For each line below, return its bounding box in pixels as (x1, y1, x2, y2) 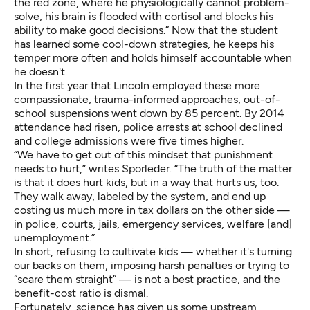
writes (89, 162, 122, 176)
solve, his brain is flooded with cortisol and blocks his (14, 10, 273, 24)
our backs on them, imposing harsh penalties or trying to (14, 259, 289, 273)
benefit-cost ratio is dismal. (14, 286, 148, 300)
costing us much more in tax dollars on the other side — (14, 203, 290, 217)
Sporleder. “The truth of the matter (122, 162, 292, 176)
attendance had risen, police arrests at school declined (14, 120, 282, 134)
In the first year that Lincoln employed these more (14, 79, 260, 93)
